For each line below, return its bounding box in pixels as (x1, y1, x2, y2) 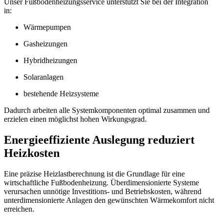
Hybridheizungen (23, 56, 77, 65)
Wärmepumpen (23, 23, 71, 32)
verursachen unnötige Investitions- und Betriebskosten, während (4, 187, 201, 196)
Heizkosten (4, 147, 60, 160)
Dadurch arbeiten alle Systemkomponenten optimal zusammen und (4, 106, 210, 115)
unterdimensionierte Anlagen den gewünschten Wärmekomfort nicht (4, 196, 214, 204)
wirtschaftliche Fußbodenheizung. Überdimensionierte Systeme (4, 178, 199, 187)
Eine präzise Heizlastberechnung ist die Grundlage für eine (4, 169, 185, 178)
